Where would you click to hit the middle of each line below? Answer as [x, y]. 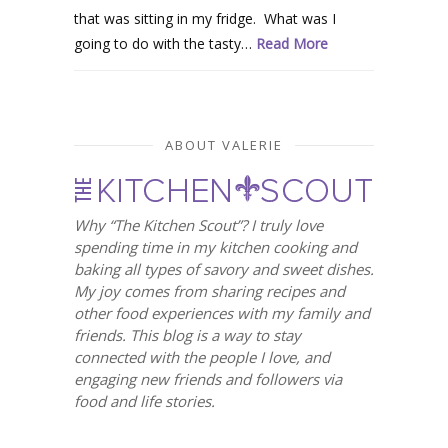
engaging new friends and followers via [208, 378]
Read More [292, 43]
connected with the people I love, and [202, 356]
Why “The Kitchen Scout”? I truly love [198, 224]
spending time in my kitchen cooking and [215, 246]
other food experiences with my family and [222, 312]
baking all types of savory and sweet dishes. [224, 268]
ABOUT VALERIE [224, 144]
